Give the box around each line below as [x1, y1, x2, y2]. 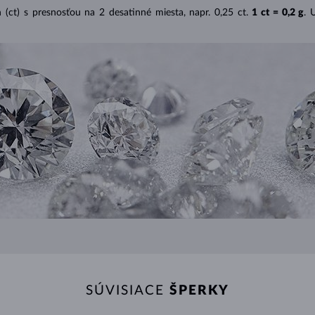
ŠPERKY [169, 283, 229, 297]
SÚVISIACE [86, 283, 169, 297]
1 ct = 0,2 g [252, 7, 304, 18]
